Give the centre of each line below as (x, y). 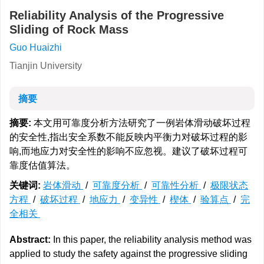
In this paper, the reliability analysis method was (151, 240)
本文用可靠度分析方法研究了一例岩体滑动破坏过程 (141, 123)
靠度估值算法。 (42, 165)
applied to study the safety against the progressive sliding (128, 254)
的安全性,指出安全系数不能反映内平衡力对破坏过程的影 (128, 137)
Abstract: (30, 240)
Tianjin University (46, 66)
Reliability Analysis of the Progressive (117, 15)
